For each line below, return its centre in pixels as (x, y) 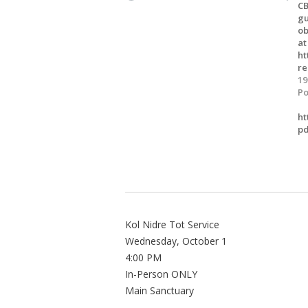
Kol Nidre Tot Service (172, 224)
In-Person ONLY (161, 274)
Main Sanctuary (159, 290)
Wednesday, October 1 (176, 241)
